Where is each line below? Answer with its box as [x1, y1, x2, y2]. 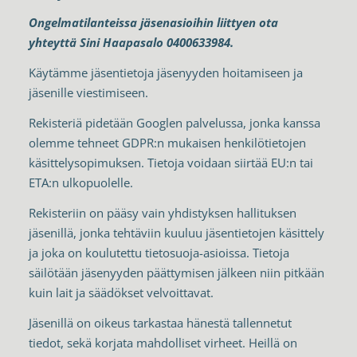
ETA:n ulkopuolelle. [28, 175, 133, 191]
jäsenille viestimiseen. [28, 84, 148, 101]
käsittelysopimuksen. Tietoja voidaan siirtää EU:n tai [28, 155, 313, 171]
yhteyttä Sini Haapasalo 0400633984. [28, 34, 233, 51]
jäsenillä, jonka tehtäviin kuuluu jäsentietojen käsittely [28, 224, 324, 241]
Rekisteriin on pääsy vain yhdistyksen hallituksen [28, 204, 296, 221]
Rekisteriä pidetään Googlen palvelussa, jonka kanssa [28, 115, 320, 131]
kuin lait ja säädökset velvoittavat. [28, 284, 214, 300]
